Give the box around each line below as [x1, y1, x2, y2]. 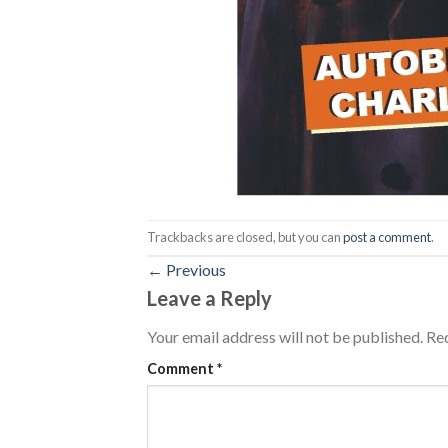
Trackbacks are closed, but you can [147, 228, 343, 245]
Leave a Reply [147, 285, 276, 310]
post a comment [343, 228, 431, 245]
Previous [163, 259, 226, 279]
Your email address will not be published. [147, 326, 423, 346]
